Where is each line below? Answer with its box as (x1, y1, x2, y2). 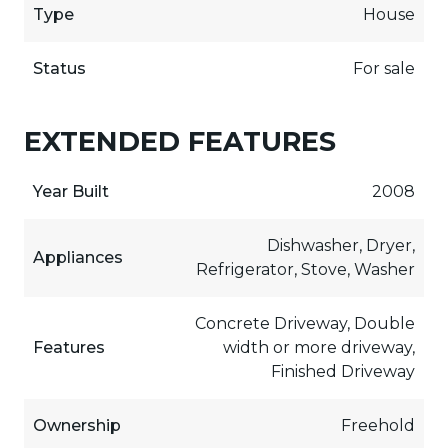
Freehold (341, 415, 416, 435)
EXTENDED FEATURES (24, 124, 336, 158)
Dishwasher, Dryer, (267, 235, 416, 255)
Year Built (32, 181, 109, 201)
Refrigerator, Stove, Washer (196, 259, 416, 279)
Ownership (32, 415, 121, 435)
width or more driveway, (223, 337, 416, 357)
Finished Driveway (271, 361, 416, 381)
